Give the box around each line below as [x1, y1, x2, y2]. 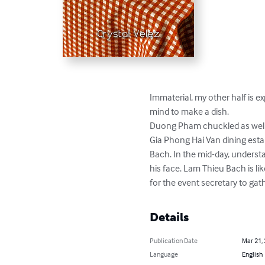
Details [150, 210, 189, 225]
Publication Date [150, 236, 198, 245]
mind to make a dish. [150, 105, 230, 118]
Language [150, 250, 179, 259]
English [241, 250, 263, 259]
